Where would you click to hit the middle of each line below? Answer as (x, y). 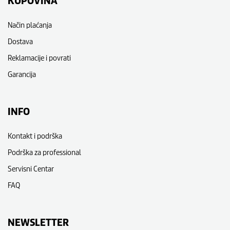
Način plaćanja (30, 25)
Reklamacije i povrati (39, 57)
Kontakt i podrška (35, 136)
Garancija (22, 74)
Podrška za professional (44, 152)
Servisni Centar (31, 168)
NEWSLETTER (38, 222)
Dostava (20, 41)
